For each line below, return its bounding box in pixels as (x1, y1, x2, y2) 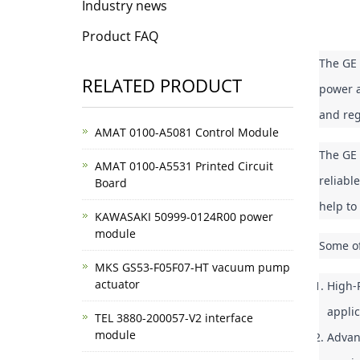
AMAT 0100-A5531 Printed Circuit (95, 158, 273, 174)
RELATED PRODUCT (82, 73, 242, 97)
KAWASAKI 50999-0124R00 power (95, 209, 273, 224)
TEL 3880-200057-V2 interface (95, 310, 253, 325)
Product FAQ (82, 27, 158, 45)
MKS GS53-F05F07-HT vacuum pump (95, 260, 290, 275)
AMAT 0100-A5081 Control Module (95, 125, 279, 140)
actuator (95, 276, 140, 292)
